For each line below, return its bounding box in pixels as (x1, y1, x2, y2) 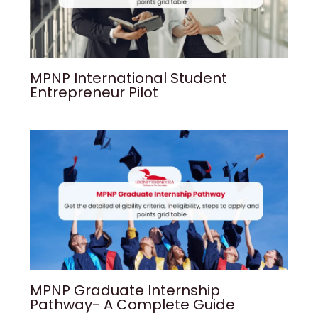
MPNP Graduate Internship (30, 280, 221, 301)
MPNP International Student (30, 67, 228, 88)
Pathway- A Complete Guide (30, 295, 236, 315)
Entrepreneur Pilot (30, 82, 159, 102)
